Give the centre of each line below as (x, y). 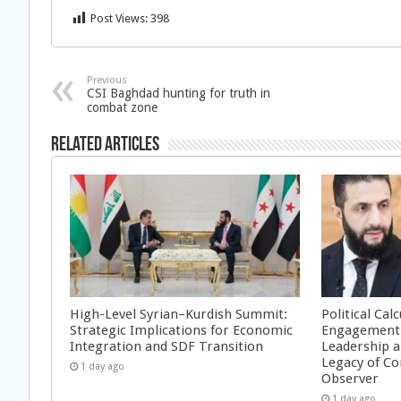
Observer (350, 378)
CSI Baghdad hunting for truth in (179, 93)
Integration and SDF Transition (166, 346)
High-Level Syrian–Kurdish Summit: (179, 314)
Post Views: (119, 18)
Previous (107, 80)
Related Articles (105, 145)
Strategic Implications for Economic (181, 330)
